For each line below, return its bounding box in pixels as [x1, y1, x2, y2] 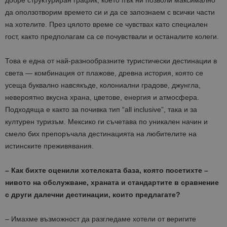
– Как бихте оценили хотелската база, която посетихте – [5, 166, 208, 175]
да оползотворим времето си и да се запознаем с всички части [5, 8, 215, 17]
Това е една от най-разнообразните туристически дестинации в [5, 57, 217, 65]
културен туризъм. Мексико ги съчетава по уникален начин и [5, 118, 208, 126]
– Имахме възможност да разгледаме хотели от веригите [5, 215, 196, 223]
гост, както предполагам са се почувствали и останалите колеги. [5, 32, 219, 41]
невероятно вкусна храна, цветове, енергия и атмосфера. [5, 93, 199, 102]
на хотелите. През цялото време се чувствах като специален [5, 20, 208, 29]
